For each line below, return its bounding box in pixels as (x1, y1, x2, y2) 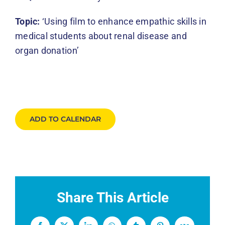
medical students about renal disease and (15, 30, 187, 41)
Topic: (15, 16, 40, 27)
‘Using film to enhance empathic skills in (40, 16, 206, 27)
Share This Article (56, 189, 169, 206)
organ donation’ (15, 45, 79, 56)
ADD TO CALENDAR (30, 114, 101, 124)
